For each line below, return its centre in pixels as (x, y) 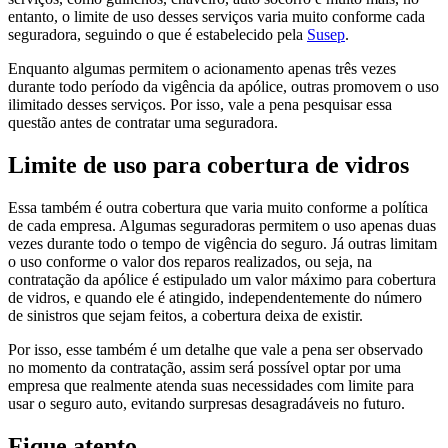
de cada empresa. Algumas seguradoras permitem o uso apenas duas (222, 225)
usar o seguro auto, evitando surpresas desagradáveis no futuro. (206, 403)
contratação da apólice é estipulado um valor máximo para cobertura (222, 279)
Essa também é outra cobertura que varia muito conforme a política (218, 207)
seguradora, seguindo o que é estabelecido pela (157, 35)
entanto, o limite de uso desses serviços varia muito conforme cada (216, 17)
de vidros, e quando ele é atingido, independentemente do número (215, 297)
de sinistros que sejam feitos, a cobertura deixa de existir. (185, 315)
